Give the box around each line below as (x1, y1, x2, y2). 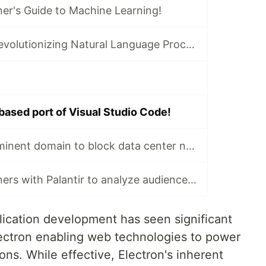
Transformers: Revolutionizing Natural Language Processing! (185, 37, 195, 50)
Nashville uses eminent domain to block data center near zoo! (185, 139, 195, 152)
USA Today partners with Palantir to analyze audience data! (187, 173, 197, 186)
